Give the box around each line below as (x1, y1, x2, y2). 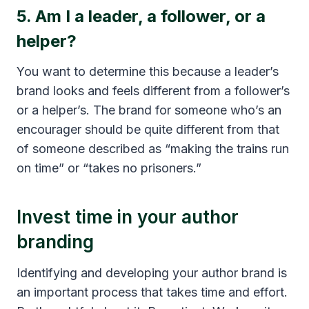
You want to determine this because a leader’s (17, 63, 279, 79)
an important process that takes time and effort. (17, 284, 288, 299)
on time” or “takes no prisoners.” (17, 160, 201, 175)
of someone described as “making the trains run (17, 141, 289, 156)
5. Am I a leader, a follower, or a (17, 6, 266, 26)
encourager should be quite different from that (17, 121, 279, 137)
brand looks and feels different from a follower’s (17, 83, 290, 98)
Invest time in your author (17, 206, 239, 228)
